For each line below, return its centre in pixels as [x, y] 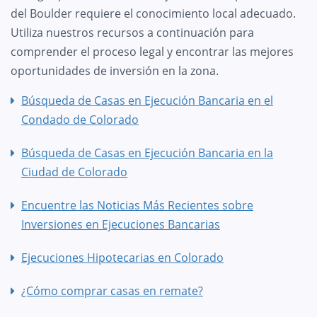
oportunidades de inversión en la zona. [115, 71]
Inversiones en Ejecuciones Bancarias [121, 225]
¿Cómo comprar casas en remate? [112, 291]
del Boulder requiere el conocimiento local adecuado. [153, 14]
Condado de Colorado [80, 120]
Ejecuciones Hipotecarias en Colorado [122, 258]
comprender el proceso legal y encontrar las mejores [152, 52]
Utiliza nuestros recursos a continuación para [132, 33]
